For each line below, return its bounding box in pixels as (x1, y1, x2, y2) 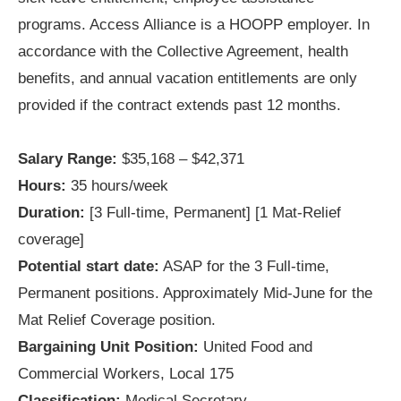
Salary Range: (18, 150, 117, 168)
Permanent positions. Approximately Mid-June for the (18, 285, 372, 303)
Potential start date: (18, 258, 159, 276)
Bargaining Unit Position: (18, 338, 199, 356)
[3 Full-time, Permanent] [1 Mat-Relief (85, 204, 341, 222)
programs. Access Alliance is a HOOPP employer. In (18, 16, 370, 34)
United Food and (199, 338, 312, 356)
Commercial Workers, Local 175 (18, 365, 234, 383)
